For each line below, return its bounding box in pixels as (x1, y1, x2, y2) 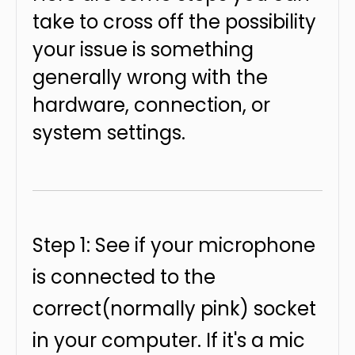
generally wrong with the (32, 64, 268, 90)
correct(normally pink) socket (32, 296, 316, 322)
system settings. (32, 120, 185, 146)
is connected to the (32, 264, 216, 290)
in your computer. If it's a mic (32, 327, 305, 353)
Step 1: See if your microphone (32, 232, 315, 258)
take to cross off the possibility (32, 9, 316, 35)
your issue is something (32, 36, 254, 63)
